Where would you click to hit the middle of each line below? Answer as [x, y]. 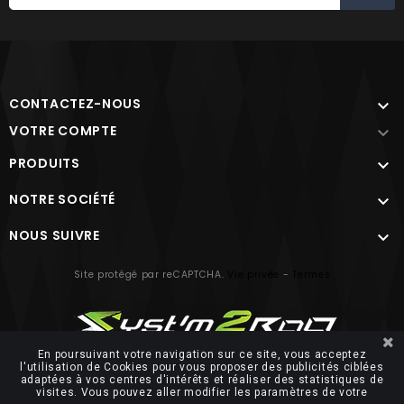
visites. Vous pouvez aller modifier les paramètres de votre [202, 392]
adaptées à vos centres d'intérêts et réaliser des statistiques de [202, 380]
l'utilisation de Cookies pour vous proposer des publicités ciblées [202, 367]
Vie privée [254, 275]
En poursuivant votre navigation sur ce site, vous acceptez [202, 354]
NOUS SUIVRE [55, 236]
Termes [312, 275]
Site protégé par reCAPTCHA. [151, 275]
